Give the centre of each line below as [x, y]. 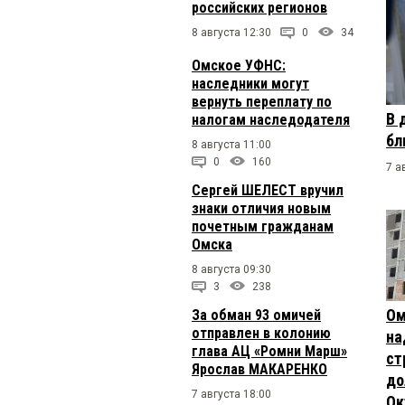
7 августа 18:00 [231, 394]
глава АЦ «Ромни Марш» [269, 351]
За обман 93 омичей [256, 315]
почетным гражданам [263, 226]
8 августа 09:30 [231, 269]
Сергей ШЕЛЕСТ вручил [268, 190]
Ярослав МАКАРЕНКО [259, 369]
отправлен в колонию [261, 333]
